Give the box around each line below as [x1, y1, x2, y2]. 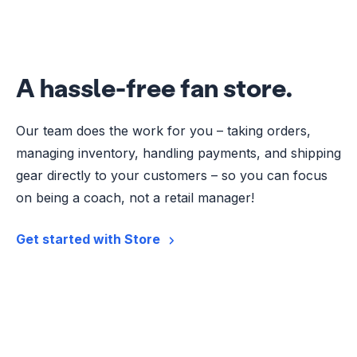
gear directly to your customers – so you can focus [16, 167, 328, 184]
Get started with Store [16, 231, 160, 248]
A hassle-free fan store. [16, 71, 292, 104]
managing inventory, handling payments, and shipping [16, 145, 341, 162]
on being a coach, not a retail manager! [16, 190, 254, 206]
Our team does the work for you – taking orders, [16, 123, 311, 139]
